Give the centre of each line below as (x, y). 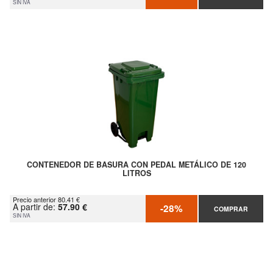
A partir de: (35, 207)
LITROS (136, 173)
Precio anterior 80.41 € (46, 199)
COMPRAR (231, 209)
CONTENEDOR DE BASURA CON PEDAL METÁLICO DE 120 (136, 165)
